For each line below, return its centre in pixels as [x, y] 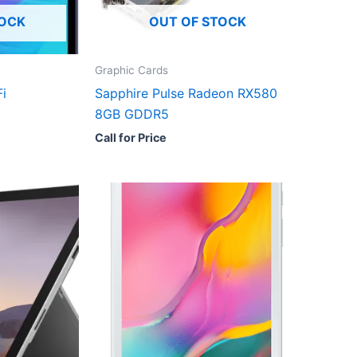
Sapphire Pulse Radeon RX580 [186, 94]
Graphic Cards [131, 71]
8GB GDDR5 [132, 114]
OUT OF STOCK [197, 22]
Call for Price [131, 138]
